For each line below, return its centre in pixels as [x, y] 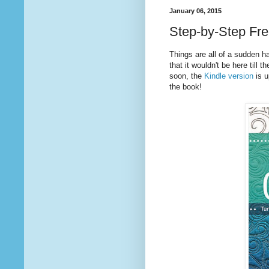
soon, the [187, 76]
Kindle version [229, 76]
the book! [186, 87]
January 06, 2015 [195, 11]
